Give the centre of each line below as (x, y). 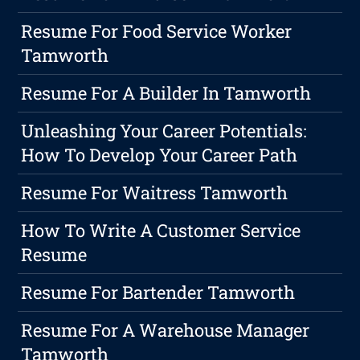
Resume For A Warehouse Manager (166, 330)
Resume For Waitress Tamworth (155, 193)
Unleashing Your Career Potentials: (164, 131)
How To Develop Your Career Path (160, 155)
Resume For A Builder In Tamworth (166, 93)
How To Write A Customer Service (161, 231)
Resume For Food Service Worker (157, 31)
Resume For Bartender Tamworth (158, 292)
